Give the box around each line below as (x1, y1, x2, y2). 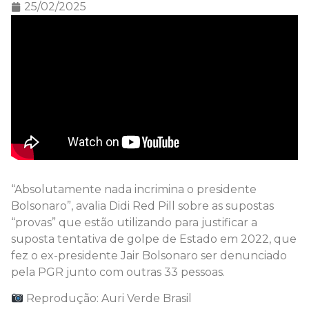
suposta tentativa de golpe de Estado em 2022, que (11, 232, 297, 246)
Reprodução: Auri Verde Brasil (23, 292, 192, 306)
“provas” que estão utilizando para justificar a (11, 216, 257, 229)
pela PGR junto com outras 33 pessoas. (11, 266, 225, 279)
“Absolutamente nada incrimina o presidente (11, 183, 257, 196)
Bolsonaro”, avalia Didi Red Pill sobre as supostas (11, 199, 274, 212)
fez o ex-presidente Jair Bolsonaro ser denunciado (11, 249, 287, 262)
